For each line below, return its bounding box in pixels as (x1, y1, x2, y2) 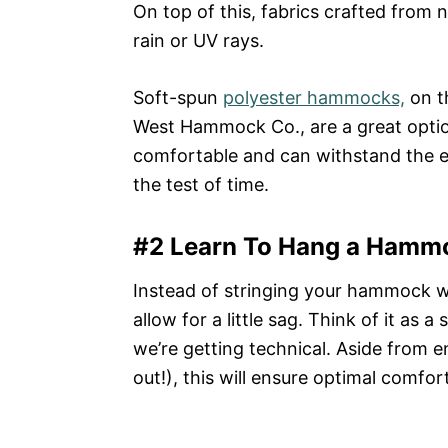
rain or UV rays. (133, 30, 264, 52)
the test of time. (133, 174, 269, 196)
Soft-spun (133, 87, 223, 109)
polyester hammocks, (223, 87, 405, 109)
